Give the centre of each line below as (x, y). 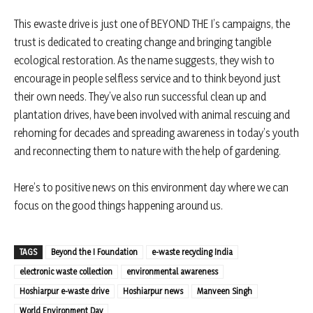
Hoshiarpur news (153, 291)
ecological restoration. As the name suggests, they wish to (144, 60)
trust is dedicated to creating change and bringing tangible (143, 42)
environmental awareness (172, 272)
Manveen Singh (225, 291)
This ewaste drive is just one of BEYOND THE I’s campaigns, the (152, 24)
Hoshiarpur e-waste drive (64, 291)
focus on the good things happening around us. (118, 206)
